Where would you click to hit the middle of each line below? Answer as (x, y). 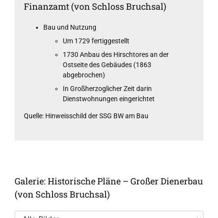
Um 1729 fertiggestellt (96, 41)
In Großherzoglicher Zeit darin (108, 89)
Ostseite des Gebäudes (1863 (107, 65)
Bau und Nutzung (70, 27)
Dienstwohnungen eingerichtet (109, 99)
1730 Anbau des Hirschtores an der (116, 55)
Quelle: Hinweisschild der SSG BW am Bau (86, 116)
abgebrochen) (84, 75)
